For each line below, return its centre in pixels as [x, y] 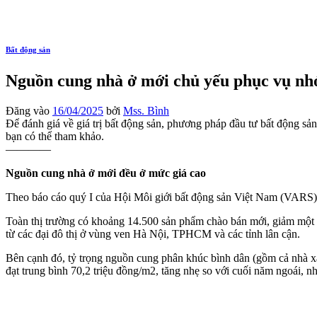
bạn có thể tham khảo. [55, 136]
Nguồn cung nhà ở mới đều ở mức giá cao [106, 173]
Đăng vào [29, 110]
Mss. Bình [146, 110]
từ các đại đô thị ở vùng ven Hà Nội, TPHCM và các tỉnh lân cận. [153, 234]
